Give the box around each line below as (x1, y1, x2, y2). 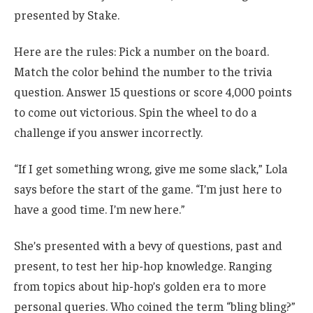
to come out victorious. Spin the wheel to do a (14, 104, 257, 120)
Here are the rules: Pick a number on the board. (14, 43, 269, 59)
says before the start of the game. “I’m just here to (14, 180, 282, 196)
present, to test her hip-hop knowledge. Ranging (14, 257, 272, 273)
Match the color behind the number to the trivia (14, 64, 272, 80)
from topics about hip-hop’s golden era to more (14, 277, 266, 293)
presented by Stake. (14, 7, 119, 23)
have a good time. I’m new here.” (14, 201, 185, 217)
